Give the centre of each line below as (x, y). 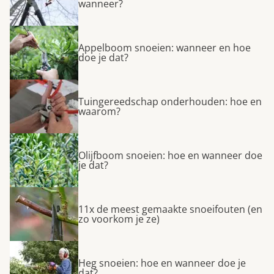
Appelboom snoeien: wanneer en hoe (165, 48)
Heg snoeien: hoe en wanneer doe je (162, 263)
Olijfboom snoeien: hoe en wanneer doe (170, 156)
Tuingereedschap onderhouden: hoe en (170, 102)
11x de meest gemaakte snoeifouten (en (170, 209)
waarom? (99, 112)
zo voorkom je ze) (119, 219)
